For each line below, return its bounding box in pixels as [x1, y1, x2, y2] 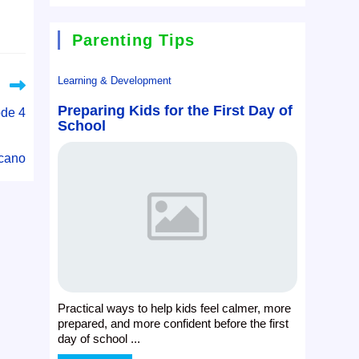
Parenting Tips [72, 31, 196, 50]
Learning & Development [58, 75, 172, 87]
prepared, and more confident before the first [58, 317, 289, 331]
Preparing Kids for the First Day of [58, 103, 293, 119]
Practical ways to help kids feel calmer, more [58, 301, 292, 316]
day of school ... [58, 332, 141, 346]
